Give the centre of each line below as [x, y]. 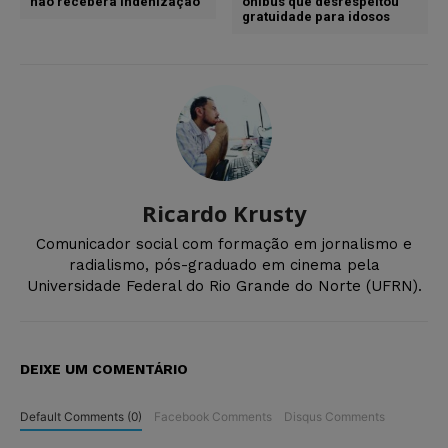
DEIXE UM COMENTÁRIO [104, 369]
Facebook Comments [212, 417]
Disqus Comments [334, 417]
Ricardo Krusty [224, 213]
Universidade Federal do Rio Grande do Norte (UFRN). [224, 286]
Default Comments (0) [81, 417]
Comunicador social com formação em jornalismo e [224, 244]
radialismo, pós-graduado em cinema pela [224, 265]
